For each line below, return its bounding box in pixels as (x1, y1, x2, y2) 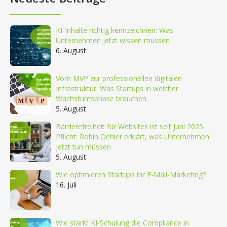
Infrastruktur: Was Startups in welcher (56, 84, 178, 93)
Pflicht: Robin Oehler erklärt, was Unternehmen (56, 132, 209, 141)
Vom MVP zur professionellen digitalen (56, 73, 182, 83)
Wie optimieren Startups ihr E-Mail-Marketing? (56, 170, 206, 179)
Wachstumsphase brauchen (56, 94, 146, 103)
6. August (56, 46, 86, 55)
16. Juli (56, 180, 77, 190)
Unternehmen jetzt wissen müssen (56, 35, 170, 45)
